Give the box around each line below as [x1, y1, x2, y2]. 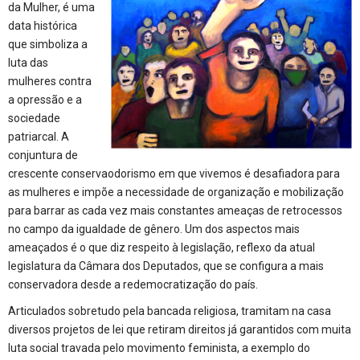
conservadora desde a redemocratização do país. [8, 277, 258, 291]
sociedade [8, 111, 60, 125]
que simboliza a [8, 37, 88, 51]
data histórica [8, 18, 77, 32]
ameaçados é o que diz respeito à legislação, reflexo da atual [8, 240, 315, 254]
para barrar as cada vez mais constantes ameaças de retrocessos [8, 203, 342, 217]
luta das [8, 55, 48, 69]
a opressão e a [8, 92, 82, 106]
